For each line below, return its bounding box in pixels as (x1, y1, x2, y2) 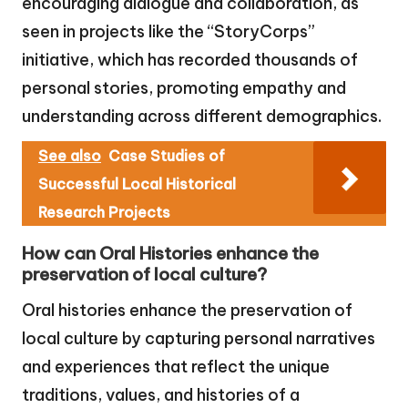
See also (38, 147, 101, 166)
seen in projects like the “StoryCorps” (22, 21, 315, 43)
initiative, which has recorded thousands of (22, 49, 358, 71)
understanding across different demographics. (22, 106, 382, 127)
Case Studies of (108, 147, 225, 166)
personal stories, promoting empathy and (22, 77, 346, 99)
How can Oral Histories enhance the (22, 242, 319, 265)
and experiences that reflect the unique (22, 356, 330, 378)
